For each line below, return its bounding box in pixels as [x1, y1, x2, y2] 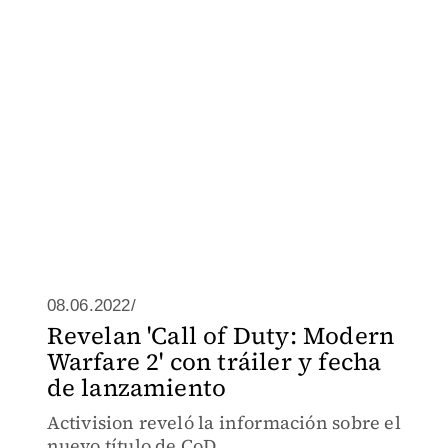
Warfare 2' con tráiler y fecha [46, 345, 382, 378]
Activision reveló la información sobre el [46, 410, 401, 435]
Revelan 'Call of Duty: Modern [46, 319, 395, 352]
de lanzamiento [46, 371, 227, 404]
